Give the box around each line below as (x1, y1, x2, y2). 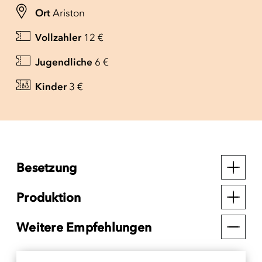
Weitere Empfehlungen (16, 219, 151, 235)
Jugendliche (35, 56, 92, 68)
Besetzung (16, 160, 77, 175)
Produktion (16, 189, 81, 205)
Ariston (53, 6, 85, 19)
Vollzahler (35, 31, 81, 43)
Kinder (35, 80, 67, 92)
